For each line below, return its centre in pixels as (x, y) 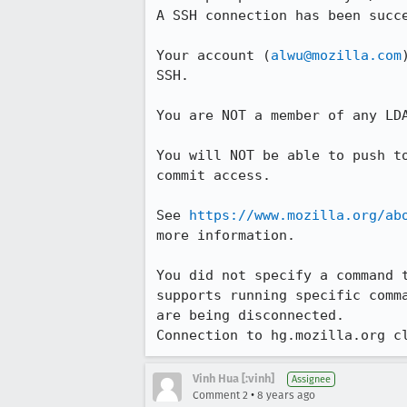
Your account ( (213, 55)
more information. (226, 235)
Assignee (311, 379)
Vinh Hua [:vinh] (233, 378)
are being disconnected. (250, 315)
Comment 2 (220, 395)
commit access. (213, 175)
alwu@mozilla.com (336, 55)
